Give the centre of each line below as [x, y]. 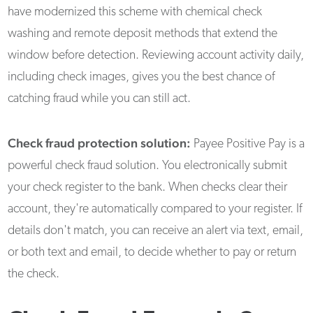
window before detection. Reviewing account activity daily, [156, 56]
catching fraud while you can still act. [101, 99]
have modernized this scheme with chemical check [135, 13]
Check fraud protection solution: [100, 143]
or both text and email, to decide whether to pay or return [152, 253]
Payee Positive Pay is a [248, 145]
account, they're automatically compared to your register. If [155, 210]
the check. [34, 275]
